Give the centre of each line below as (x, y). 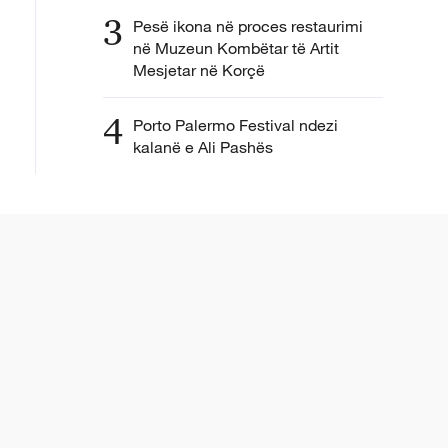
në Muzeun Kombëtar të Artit (236, 47)
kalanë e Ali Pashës (203, 146)
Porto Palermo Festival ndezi (235, 124)
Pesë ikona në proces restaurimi (248, 25)
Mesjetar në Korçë (199, 69)
